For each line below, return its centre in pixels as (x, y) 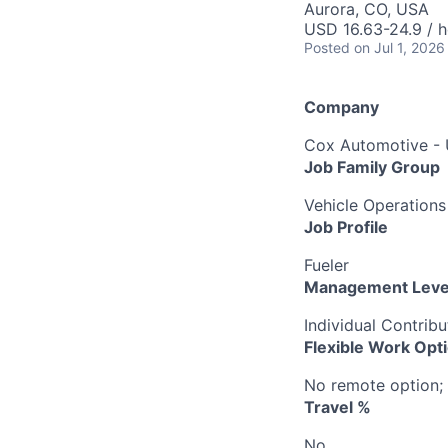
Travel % (337, 407)
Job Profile (346, 227)
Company (341, 107)
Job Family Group (372, 167)
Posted (327, 47)
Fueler (326, 265)
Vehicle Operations (375, 205)
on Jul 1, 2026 (399, 47)
